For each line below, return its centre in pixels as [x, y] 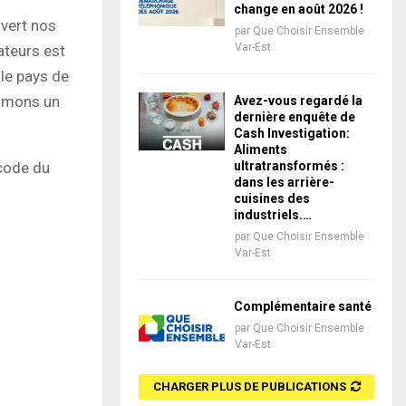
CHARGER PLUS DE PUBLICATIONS [249, 386]
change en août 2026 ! [299, 10]
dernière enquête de [295, 117]
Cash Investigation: [292, 134]
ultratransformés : [289, 166]
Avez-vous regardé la [298, 101]
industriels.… [273, 215]
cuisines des [272, 199]
